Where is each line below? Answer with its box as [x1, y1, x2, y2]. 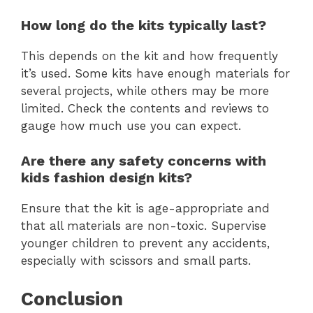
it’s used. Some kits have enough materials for [21, 66, 290, 80]
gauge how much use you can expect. [21, 118, 241, 133]
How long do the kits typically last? [21, 16, 266, 34]
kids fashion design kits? [21, 169, 192, 187]
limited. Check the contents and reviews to [21, 101, 269, 115]
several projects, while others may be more [21, 83, 269, 98]
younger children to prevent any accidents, [21, 236, 270, 251]
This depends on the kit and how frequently [21, 48, 278, 63]
